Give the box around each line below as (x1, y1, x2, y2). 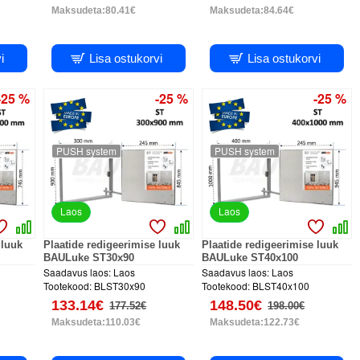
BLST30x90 (94, 279, 146, 293)
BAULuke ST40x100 (202, 252, 299, 264)
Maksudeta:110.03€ (51, 317, 141, 329)
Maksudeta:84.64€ (210, 5, 295, 17)
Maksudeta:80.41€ (51, 5, 137, 17)
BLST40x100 (252, 279, 310, 293)
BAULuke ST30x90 (43, 252, 135, 264)
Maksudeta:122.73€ (210, 317, 301, 329)
